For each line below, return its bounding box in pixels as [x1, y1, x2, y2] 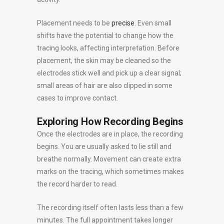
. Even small [134, 19, 171, 27]
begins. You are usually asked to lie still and [37, 142, 171, 150]
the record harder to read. [37, 180, 117, 188]
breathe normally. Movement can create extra [37, 155, 181, 163]
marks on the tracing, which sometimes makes [37, 167, 184, 175]
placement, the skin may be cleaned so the [37, 56, 171, 64]
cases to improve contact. [37, 94, 118, 102]
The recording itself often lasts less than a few [37, 203, 183, 211]
